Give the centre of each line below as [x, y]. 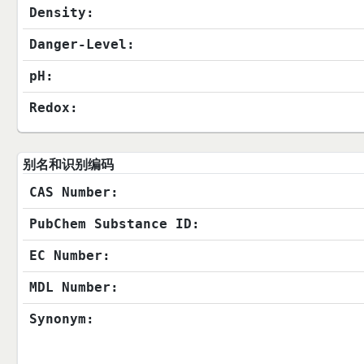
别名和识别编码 [68, 165]
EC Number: [69, 256]
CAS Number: [74, 193]
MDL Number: [74, 288]
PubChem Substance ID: [114, 224]
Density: [61, 13]
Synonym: [61, 319]
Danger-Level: [82, 45]
